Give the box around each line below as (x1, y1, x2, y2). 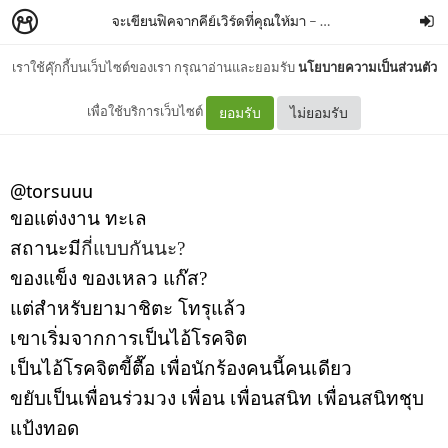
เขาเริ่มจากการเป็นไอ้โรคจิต (10, 328, 247, 349)
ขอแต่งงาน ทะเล (10, 208, 147, 229)
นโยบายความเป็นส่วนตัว (297, 59, 437, 75)
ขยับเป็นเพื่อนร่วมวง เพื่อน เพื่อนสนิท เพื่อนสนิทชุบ (10, 388, 424, 409)
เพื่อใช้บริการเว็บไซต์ (87, 103, 206, 119)
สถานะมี (10, 238, 81, 259)
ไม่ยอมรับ (290, 103, 348, 121)
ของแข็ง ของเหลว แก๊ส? (10, 268, 207, 289)
